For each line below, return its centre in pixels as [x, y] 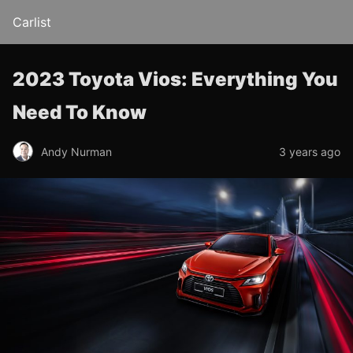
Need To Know [80, 112]
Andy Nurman [76, 151]
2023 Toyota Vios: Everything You [175, 79]
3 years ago [310, 151]
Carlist [32, 22]
